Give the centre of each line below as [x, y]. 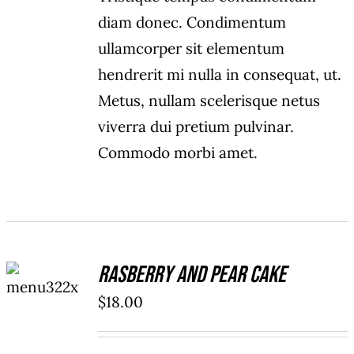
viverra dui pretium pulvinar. [196, 127]
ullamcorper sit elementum [192, 49]
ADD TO [45, 266]
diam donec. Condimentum [192, 23]
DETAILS [45, 304]
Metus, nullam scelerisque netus [209, 101]
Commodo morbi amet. [178, 153]
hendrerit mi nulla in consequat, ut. [220, 75]
